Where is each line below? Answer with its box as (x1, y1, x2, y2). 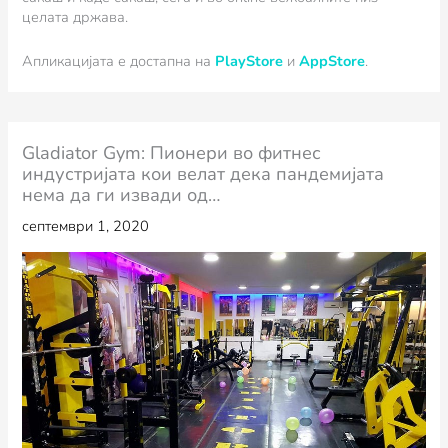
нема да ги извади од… (22, 183, 222, 208)
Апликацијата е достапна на (22, 50, 216, 71)
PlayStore (215, 50, 284, 71)
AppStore (299, 50, 366, 71)
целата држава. (22, 7, 129, 28)
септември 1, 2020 (22, 216, 150, 237)
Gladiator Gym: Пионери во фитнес (22, 141, 322, 166)
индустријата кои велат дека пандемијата (22, 162, 385, 187)
